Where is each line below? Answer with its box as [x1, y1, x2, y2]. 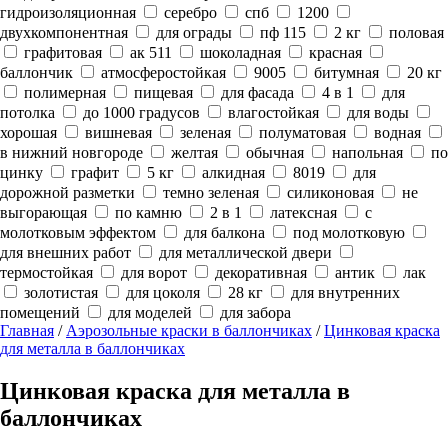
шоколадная [196, 44, 281, 61]
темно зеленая [159, 184, 259, 201]
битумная [310, 64, 379, 81]
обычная [242, 144, 304, 161]
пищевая [130, 84, 193, 101]
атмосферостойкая [97, 64, 226, 81]
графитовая [20, 44, 102, 61]
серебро [160, 4, 217, 21]
